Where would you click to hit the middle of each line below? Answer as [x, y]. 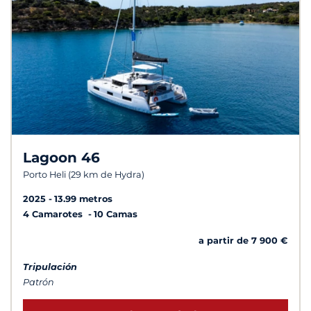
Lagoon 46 [61, 158]
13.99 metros [83, 199]
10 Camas [116, 214]
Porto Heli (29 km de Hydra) [84, 175]
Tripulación [50, 267]
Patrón [39, 282]
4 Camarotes [54, 214]
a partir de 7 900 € [243, 240]
